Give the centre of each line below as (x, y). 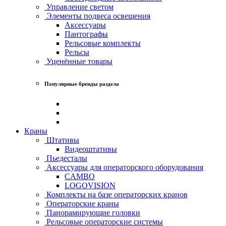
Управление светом (79, 7)
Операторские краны (82, 203)
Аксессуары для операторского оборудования (124, 167)
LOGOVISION (90, 185)
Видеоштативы (91, 149)
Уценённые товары (78, 61)
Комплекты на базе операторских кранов (116, 194)
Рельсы (77, 52)
